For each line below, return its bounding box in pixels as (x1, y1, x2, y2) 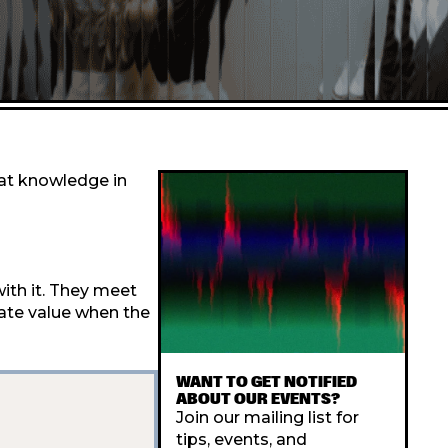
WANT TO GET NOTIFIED (176, 372, 357, 391)
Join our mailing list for (176, 408, 359, 427)
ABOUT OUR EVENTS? (176, 389, 340, 408)
